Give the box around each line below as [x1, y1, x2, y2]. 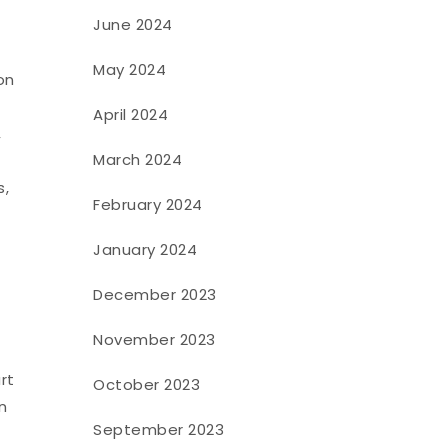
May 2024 [93, 58, 167, 80]
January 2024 [93, 238, 198, 260]
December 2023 [93, 283, 217, 305]
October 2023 [93, 373, 201, 395]
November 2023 [93, 328, 216, 350]
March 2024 [93, 148, 183, 170]
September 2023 [93, 418, 225, 440]
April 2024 [93, 103, 169, 125]
